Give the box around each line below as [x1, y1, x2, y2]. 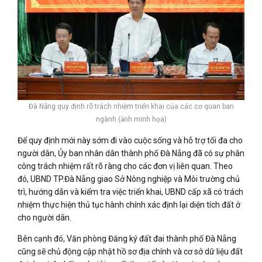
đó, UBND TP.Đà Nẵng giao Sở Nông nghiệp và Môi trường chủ [18, 174, 240, 184]
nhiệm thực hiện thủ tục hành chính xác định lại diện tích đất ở [18, 200, 240, 210]
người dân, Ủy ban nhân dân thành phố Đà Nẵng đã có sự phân [18, 149, 244, 158]
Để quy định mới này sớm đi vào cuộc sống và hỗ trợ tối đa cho [18, 136, 243, 146]
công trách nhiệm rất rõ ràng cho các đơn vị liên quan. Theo [18, 161, 233, 171]
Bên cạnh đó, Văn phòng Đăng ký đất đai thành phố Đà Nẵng [18, 234, 236, 244]
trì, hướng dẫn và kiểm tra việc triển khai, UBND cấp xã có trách [18, 187, 243, 197]
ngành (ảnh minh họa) [95, 115, 167, 124]
